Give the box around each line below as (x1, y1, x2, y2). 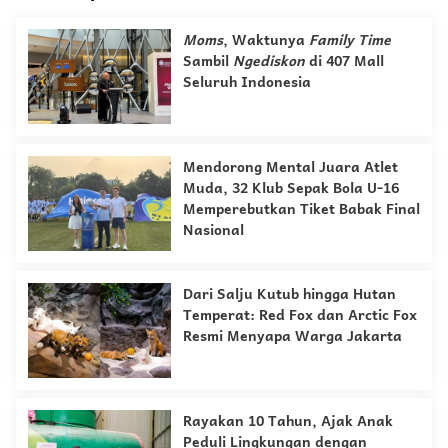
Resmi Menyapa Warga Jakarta (183, 324, 402, 347)
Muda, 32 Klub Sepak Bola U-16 (183, 176, 399, 199)
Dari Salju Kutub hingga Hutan (183, 282, 396, 305)
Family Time (309, 28, 391, 51)
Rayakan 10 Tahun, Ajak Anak (183, 409, 393, 432)
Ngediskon (233, 49, 305, 72)
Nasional (183, 218, 244, 241)
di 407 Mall (305, 49, 384, 72)
